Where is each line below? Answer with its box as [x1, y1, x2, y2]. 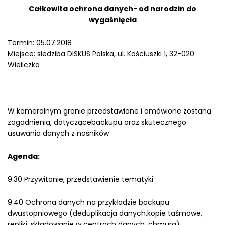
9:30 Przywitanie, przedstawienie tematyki [8, 174, 153, 184]
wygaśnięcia [88, 15, 137, 25]
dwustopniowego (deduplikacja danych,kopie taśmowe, [8, 208, 202, 218]
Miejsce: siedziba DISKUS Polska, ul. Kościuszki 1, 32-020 [8, 49, 194, 59]
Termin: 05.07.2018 [8, 38, 72, 48]
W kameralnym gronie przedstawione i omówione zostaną [8, 106, 211, 116]
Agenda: [8, 151, 40, 161]
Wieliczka [8, 60, 40, 70]
